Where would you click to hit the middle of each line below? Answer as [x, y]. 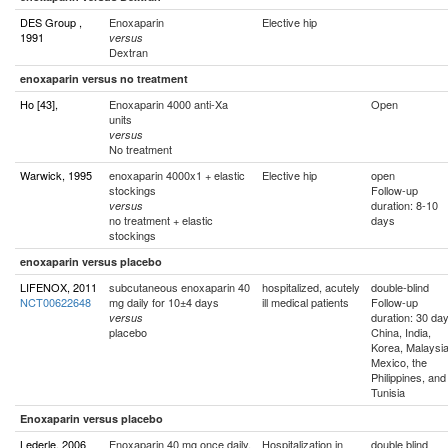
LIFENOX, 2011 [58, 287]
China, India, [401, 332]
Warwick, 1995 [56, 175]
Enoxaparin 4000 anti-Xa [168, 104]
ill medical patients [305, 302]
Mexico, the [399, 362]
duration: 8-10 [404, 205]
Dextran [128, 52]
